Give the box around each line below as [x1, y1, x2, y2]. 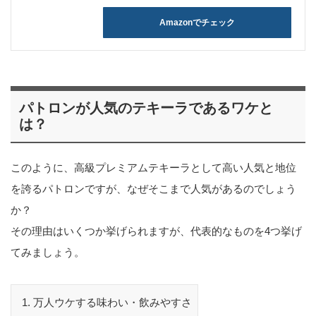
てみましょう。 [11, 246, 85, 259]
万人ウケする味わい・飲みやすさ [32, 296, 192, 309]
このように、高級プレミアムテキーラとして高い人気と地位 [11, 162, 296, 174]
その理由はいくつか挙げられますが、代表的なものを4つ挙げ [11, 225, 302, 238]
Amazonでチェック [159, 18, 235, 28]
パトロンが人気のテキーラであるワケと [19, 100, 273, 116]
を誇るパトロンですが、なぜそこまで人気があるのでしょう [11, 183, 296, 195]
